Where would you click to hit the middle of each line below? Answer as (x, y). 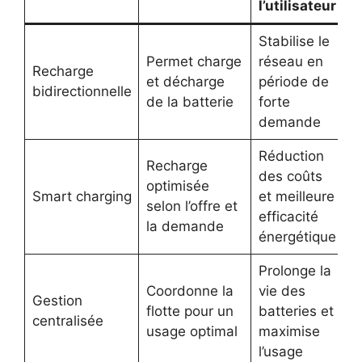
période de (293, 81)
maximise (289, 331)
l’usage (280, 351)
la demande (185, 226)
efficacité (288, 216)
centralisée (67, 320)
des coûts (290, 176)
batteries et (296, 311)
